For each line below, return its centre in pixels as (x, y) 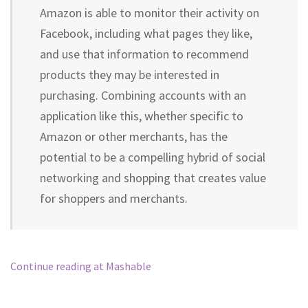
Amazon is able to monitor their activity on (150, 13)
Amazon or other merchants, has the (134, 136)
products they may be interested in (130, 75)
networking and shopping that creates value (153, 178)
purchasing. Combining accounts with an (143, 95)
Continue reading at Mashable (81, 266)
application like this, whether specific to (142, 116)
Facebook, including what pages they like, (146, 33)
